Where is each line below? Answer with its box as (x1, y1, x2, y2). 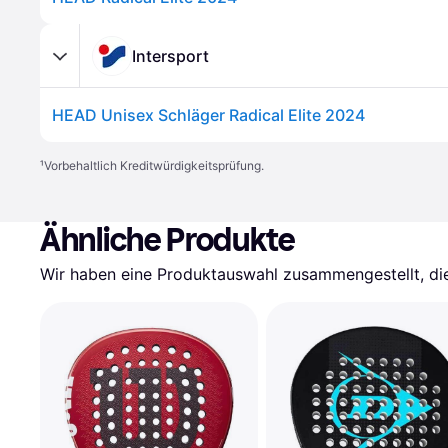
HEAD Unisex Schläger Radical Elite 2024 (52, 105, 365, 125)
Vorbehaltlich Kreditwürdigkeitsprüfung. (44, 158, 264, 173)
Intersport (132, 45, 209, 66)
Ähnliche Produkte (40, 221, 296, 259)
